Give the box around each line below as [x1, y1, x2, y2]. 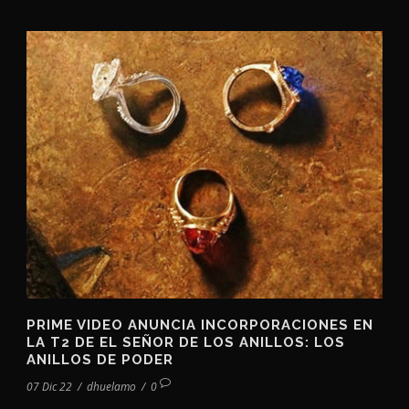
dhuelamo [87, 378, 136, 394]
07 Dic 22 [26, 378, 72, 394]
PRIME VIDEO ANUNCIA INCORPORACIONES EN [26, 316, 373, 333]
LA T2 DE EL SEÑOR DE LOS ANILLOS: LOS [26, 333, 345, 351]
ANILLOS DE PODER [26, 351, 173, 368]
